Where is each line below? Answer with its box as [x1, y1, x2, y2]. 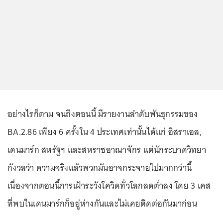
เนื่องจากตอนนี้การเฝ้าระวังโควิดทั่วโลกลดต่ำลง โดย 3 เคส [7, 178, 211, 193]
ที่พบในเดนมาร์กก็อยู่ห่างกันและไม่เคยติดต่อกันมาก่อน [7, 196, 197, 211]
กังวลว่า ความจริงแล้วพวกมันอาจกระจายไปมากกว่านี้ [7, 160, 192, 175]
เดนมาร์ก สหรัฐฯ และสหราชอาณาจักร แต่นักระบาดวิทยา [7, 142, 206, 157]
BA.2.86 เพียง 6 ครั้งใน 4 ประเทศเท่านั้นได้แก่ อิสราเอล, [7, 124, 202, 139]
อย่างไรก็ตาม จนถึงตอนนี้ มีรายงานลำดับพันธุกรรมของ [7, 106, 198, 121]
